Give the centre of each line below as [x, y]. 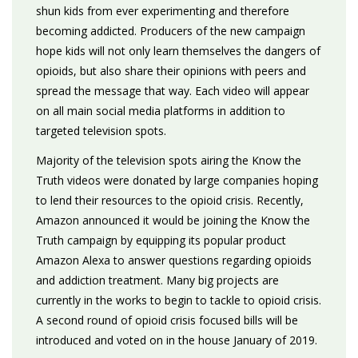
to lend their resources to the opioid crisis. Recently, [170, 200]
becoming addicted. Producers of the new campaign [171, 31]
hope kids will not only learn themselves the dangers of [178, 51]
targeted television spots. [101, 131]
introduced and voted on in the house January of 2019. [177, 340]
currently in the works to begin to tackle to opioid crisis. [179, 300]
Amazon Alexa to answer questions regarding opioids [174, 260]
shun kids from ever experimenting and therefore [163, 11]
